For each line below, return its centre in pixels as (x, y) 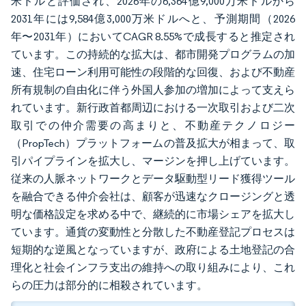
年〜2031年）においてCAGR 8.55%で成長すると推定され (153, 37)
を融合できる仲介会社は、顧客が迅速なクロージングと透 (153, 196)
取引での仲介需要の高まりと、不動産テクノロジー (153, 125)
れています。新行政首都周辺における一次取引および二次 (153, 108)
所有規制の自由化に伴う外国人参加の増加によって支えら (153, 90)
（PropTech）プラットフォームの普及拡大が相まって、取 (153, 143)
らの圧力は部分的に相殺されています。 (109, 285)
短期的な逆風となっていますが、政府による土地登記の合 (153, 250)
